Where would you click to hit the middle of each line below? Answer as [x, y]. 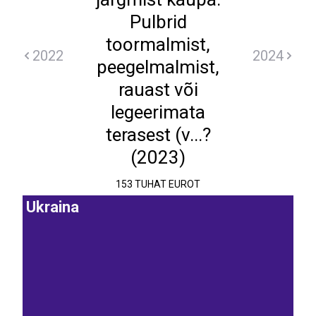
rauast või [158, 90]
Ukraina [53, 207]
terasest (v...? [158, 135]
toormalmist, [158, 44]
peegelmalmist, [158, 67]
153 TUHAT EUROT [158, 184]
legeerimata [158, 112]
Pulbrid [158, 22]
